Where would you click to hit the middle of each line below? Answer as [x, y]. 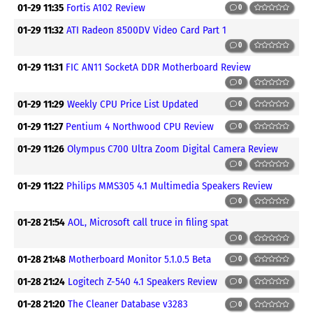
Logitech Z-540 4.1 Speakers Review [143, 282]
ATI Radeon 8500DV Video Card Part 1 [147, 30]
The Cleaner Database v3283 [128, 304]
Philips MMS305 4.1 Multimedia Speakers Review [170, 185]
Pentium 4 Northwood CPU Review [140, 126]
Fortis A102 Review [106, 8]
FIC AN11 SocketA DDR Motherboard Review [159, 67]
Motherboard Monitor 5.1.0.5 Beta [140, 259]
